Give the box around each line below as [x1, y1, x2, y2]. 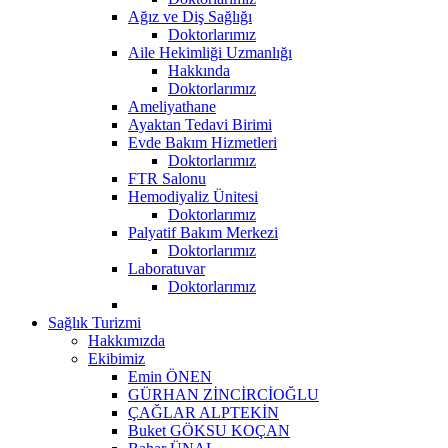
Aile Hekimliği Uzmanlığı [128, 43, 292, 61]
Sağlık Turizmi [48, 313, 141, 331]
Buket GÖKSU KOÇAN [128, 421, 290, 439]
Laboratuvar [128, 259, 205, 277]
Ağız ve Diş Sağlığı [128, 7, 252, 25]
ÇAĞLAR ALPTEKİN [128, 403, 279, 421]
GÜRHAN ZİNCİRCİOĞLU [128, 385, 319, 403]
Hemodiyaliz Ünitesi [128, 187, 258, 205]
